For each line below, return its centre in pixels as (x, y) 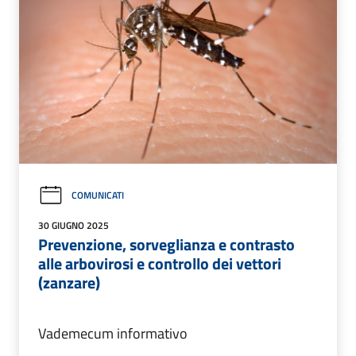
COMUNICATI (98, 195)
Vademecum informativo (113, 333)
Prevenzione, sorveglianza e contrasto (166, 244)
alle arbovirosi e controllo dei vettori (160, 263)
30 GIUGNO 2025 (74, 225)
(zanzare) (69, 282)
